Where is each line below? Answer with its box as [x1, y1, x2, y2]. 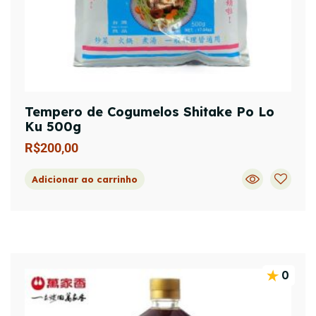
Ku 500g [25, 118, 81, 135]
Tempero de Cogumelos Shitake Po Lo [25, 103, 274, 120]
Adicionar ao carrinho [32, 173, 138, 185]
